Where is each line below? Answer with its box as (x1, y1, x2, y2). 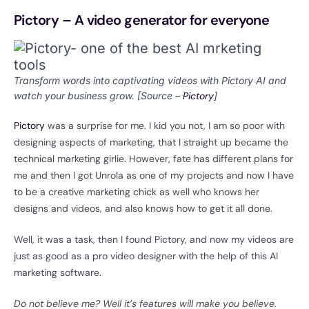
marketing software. (14, 266, 104, 279)
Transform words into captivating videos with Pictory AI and (14, 74, 286, 87)
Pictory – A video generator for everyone (14, 11, 270, 30)
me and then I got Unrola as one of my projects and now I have (14, 169, 294, 182)
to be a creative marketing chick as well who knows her (14, 186, 259, 199)
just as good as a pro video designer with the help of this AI (14, 250, 278, 263)
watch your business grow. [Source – (14, 90, 183, 102)
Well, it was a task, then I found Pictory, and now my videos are (14, 233, 294, 246)
